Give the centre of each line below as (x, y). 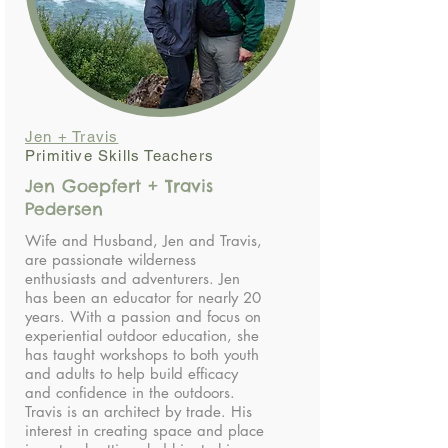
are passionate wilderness (110, 259)
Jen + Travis (72, 136)
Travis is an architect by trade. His (138, 411)
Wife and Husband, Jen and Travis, (143, 240)
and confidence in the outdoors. (130, 392)
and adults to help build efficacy (131, 373)
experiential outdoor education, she (142, 335)
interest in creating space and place (144, 430)
